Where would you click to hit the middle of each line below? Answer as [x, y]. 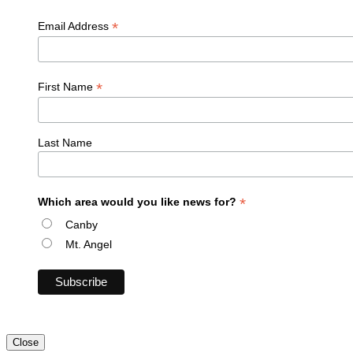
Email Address [75, 26]
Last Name [65, 142]
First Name [67, 86]
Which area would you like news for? [139, 201]
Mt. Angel [89, 244]
